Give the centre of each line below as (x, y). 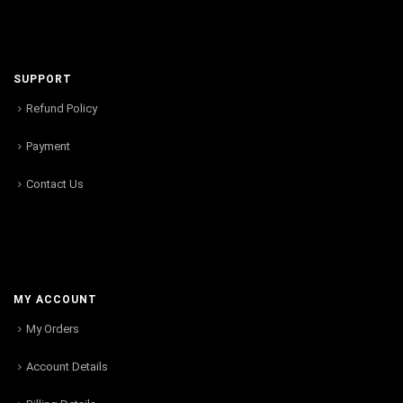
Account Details (67, 366)
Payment (48, 146)
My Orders (53, 328)
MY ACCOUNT (55, 299)
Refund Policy (62, 108)
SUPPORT (43, 79)
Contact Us (55, 184)
